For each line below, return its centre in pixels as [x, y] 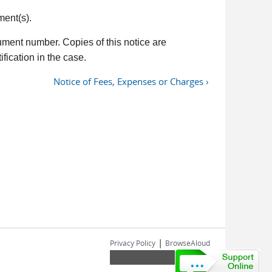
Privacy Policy [133, 243]
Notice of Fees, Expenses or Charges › [131, 81]
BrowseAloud [188, 243]
